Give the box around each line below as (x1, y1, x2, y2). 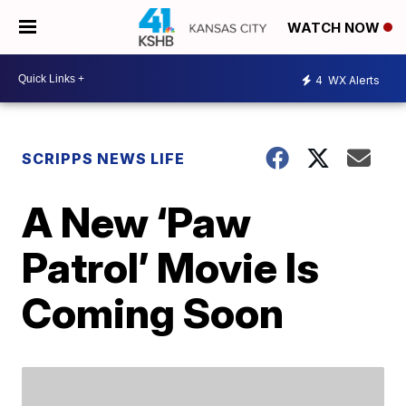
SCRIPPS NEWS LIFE (22, 150, 186, 168)
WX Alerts (325, 72, 380, 87)
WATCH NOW (287, 19, 383, 37)
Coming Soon (22, 287, 285, 338)
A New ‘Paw (22, 197, 252, 247)
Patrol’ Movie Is (22, 242, 320, 293)
